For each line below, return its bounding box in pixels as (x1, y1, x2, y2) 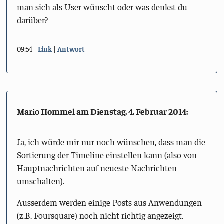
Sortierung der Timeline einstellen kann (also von (16, 149, 197, 160)
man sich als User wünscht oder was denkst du (16, 1, 187, 12)
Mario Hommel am (16, 105, 90, 117)
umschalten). (16, 175, 64, 186)
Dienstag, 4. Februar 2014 (90, 105, 186, 117)
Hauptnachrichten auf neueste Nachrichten (16, 162, 177, 173)
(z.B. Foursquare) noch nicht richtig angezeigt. (16, 210, 183, 221)
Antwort (57, 44, 85, 54)
